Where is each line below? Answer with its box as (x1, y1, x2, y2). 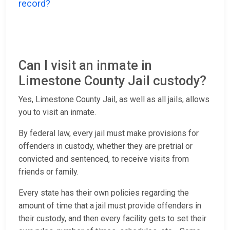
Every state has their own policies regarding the (18, 188, 189, 198)
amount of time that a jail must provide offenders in (18, 201, 201, 211)
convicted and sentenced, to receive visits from (18, 154, 189, 164)
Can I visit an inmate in (18, 58, 152, 73)
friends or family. (18, 167, 81, 177)
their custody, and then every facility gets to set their (18, 214, 206, 224)
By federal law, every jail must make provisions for (18, 128, 199, 139)
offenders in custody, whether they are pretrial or (18, 141, 193, 151)
